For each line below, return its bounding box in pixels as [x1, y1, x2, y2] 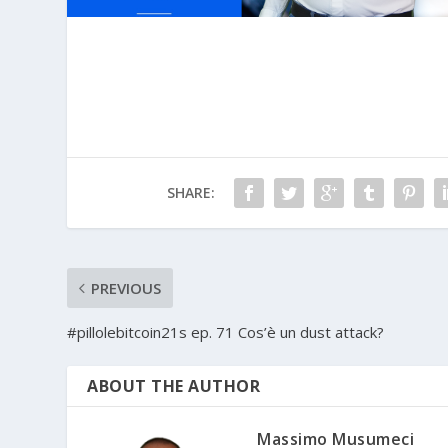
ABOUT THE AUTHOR [87, 374, 261, 397]
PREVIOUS [91, 277, 162, 298]
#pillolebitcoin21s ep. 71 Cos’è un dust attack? [67, 321, 385, 342]
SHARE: [166, 182, 215, 202]
